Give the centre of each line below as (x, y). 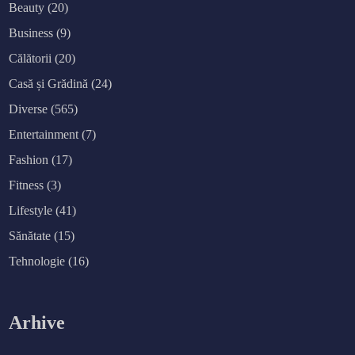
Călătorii (31, 59)
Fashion (29, 160)
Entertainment (44, 135)
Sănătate (30, 236)
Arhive (37, 323)
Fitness (27, 185)
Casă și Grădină (49, 84)
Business (31, 33)
